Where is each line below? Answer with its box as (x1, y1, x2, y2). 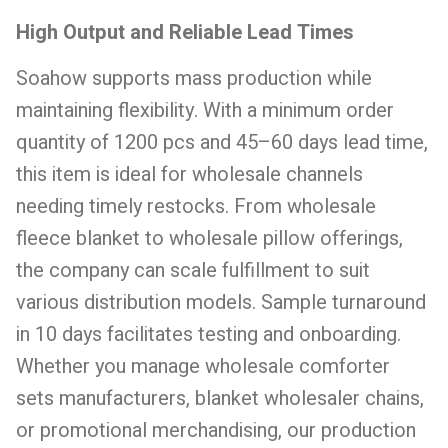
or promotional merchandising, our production (16, 416, 416, 446)
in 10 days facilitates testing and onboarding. (16, 320, 401, 350)
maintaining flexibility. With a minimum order (16, 96, 394, 126)
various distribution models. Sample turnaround (16, 288, 426, 318)
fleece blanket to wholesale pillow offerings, (16, 224, 403, 254)
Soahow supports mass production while (16, 64, 372, 94)
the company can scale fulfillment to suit (16, 256, 370, 286)
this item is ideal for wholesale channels (16, 160, 363, 190)
